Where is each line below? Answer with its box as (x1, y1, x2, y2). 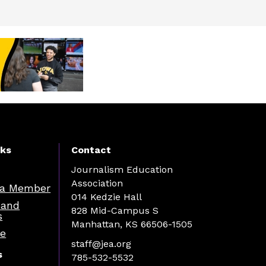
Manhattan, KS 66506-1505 (71, 218, 192, 230)
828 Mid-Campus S (71, 204, 159, 216)
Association (71, 177, 123, 189)
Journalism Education (71, 163, 173, 175)
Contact (71, 144, 111, 156)
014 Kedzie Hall (71, 191, 142, 202)
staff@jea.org (71, 237, 131, 249)
